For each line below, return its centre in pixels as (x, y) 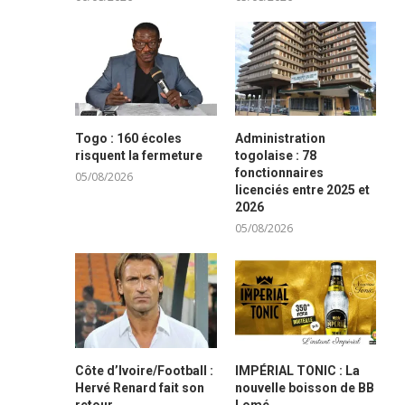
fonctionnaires (279, 173)
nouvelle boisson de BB (304, 387)
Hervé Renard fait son (140, 387)
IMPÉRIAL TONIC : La (297, 370)
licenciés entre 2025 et (302, 190)
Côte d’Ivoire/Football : (145, 370)
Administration (280, 139)
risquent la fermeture (139, 156)
